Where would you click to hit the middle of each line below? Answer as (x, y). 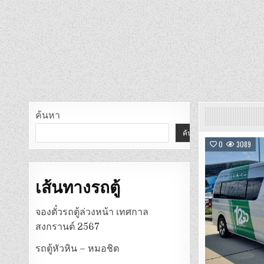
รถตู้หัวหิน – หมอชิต (77, 248)
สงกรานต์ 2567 (68, 227)
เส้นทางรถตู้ (78, 186)
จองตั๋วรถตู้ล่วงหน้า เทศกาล (92, 212)
